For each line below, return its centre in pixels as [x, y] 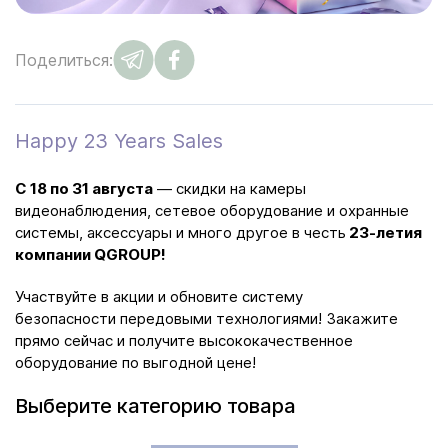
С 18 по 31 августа [84, 188]
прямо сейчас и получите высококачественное [184, 340]
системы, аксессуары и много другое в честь [180, 232]
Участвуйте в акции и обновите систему [159, 296]
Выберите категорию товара [155, 406]
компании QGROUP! [90, 254]
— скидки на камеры [229, 188]
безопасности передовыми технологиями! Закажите [206, 318]
